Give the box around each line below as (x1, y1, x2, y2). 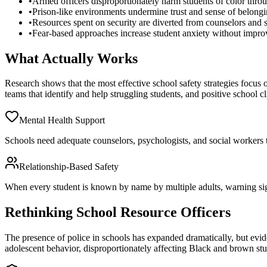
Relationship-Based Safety (19, 162, 119, 172)
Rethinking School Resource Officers (5, 204, 231, 221)
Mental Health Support (19, 115, 105, 126)
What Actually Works (5, 50, 138, 66)
